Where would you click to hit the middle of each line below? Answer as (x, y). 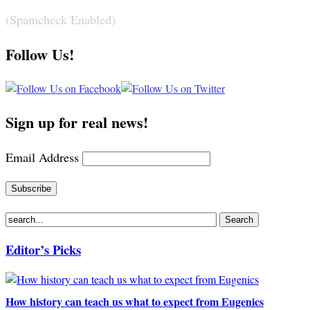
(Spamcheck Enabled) (61, 20)
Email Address (42, 157)
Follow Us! (40, 55)
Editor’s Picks (43, 250)
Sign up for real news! (77, 122)
